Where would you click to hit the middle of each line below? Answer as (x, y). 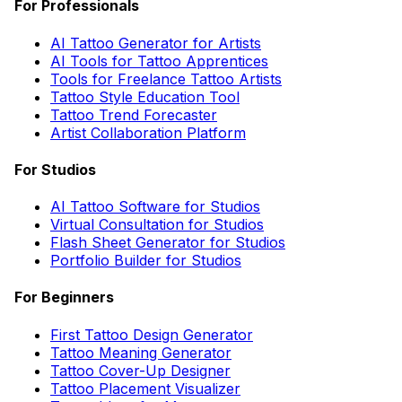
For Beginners (64, 297)
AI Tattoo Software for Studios (155, 207)
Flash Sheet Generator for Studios (168, 243)
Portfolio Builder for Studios (146, 261)
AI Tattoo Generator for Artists (156, 43)
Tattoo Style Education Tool (145, 96)
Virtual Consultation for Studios (157, 225)
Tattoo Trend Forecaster (134, 114)
